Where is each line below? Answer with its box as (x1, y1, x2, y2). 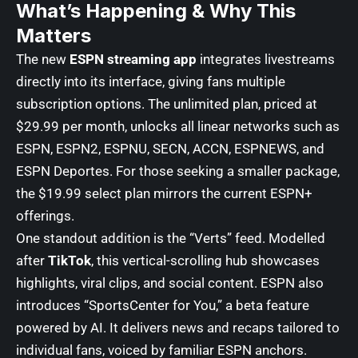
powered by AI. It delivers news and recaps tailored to (16, 320, 340, 336)
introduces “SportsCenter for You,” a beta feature (16, 297, 309, 313)
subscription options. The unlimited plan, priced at (16, 96, 317, 112)
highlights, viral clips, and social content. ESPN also (16, 275, 324, 291)
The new (16, 51, 70, 67)
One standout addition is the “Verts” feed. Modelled (16, 230, 325, 246)
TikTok (48, 253, 91, 268)
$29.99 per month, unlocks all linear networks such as (16, 118, 340, 134)
